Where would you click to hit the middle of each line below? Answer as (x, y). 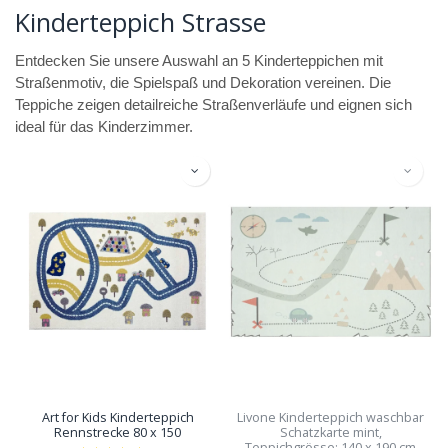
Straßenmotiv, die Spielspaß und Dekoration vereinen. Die (203, 82)
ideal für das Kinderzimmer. (104, 126)
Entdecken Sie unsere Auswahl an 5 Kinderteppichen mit (199, 60)
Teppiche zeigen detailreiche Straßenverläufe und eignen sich (213, 104)
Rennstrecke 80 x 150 (117, 432)
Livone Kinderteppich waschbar (330, 417)
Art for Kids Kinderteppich (117, 417)
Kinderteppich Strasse (140, 21)
